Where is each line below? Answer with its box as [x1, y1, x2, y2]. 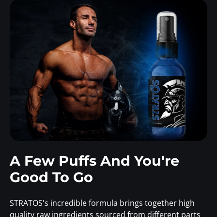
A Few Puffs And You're [10, 152, 179, 170]
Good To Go [10, 169, 93, 186]
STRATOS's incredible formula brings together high [10, 198, 195, 209]
